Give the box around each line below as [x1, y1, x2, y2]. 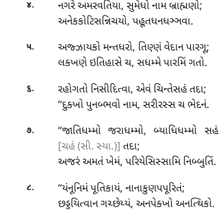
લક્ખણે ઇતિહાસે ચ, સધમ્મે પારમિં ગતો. [57, 56, 207, 71]
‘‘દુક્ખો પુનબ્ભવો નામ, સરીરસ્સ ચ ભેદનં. [57, 98, 209, 112]
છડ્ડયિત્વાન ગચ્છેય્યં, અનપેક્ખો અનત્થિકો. [57, 197, 215, 212]
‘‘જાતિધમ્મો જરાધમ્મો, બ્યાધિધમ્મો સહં [57, 124, 218, 139]
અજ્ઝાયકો [57, 41, 103, 55]
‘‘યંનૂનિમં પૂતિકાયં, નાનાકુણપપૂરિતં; [57, 182, 185, 196]
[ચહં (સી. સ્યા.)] [57, 140, 120, 154]
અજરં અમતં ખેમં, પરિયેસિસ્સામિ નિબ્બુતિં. [57, 155, 216, 170]
